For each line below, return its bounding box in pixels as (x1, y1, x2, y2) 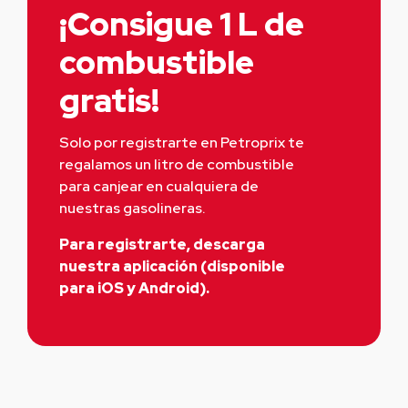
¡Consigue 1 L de (59, 2, 304, 46)
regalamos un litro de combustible (59, 154, 294, 174)
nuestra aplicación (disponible (59, 256, 285, 276)
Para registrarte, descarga (59, 234, 265, 254)
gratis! (59, 78, 159, 122)
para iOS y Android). (59, 278, 209, 298)
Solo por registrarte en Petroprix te (59, 132, 304, 152)
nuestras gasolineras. (59, 198, 206, 218)
